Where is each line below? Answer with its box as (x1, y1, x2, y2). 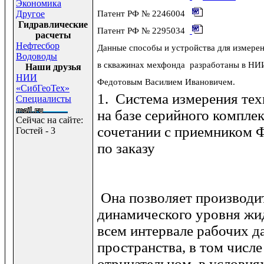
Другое (16, 9, 45, 19)
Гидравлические (18, 19, 88, 29)
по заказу (97, 140, 155, 156)
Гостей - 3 (16, 126, 55, 136)
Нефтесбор (16, 41, 60, 51)
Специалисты (16, 94, 71, 104)
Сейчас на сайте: (16, 115, 83, 125)
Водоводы (16, 51, 57, 61)
